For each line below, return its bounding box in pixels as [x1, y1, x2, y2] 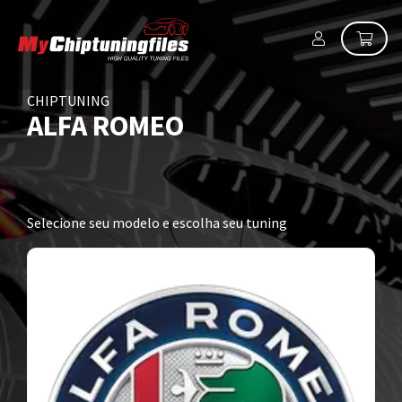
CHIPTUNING [27, 92, 109, 109]
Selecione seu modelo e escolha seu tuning [27, 214, 287, 232]
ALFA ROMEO [27, 108, 184, 144]
